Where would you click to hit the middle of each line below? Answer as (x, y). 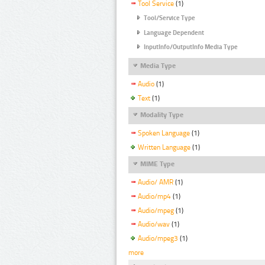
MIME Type (157, 164)
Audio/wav (154, 224)
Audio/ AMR (156, 182)
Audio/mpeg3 (158, 239)
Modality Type (162, 115)
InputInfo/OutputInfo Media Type (191, 47)
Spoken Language (164, 133)
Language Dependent (174, 33)
